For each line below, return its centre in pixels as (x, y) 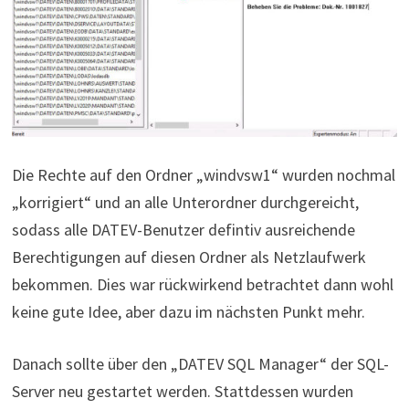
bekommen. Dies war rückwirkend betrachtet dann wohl (202, 284)
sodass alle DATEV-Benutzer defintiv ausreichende (183, 229)
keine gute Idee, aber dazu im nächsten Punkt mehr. (188, 311)
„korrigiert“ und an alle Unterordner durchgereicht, (185, 202)
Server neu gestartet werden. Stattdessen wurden (182, 391)
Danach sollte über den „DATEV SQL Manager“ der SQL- (200, 363)
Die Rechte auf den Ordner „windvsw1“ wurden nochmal (203, 174)
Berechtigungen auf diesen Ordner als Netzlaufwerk (189, 257)
